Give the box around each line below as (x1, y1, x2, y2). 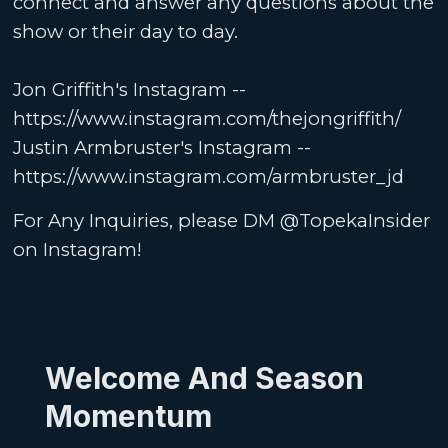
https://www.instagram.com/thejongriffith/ (13, 106, 402, 130)
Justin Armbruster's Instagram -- (13, 135, 312, 159)
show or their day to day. (13, 19, 239, 43)
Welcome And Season (44, 360, 364, 397)
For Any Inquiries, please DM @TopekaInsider (13, 209, 431, 233)
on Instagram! (13, 238, 148, 262)
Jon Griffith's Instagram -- (13, 77, 247, 101)
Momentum (44, 398, 212, 435)
